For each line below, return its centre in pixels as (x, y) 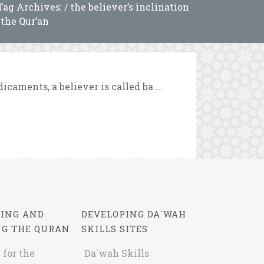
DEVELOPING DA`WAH (133, 214)
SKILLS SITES (114, 229)
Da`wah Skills (116, 253)
